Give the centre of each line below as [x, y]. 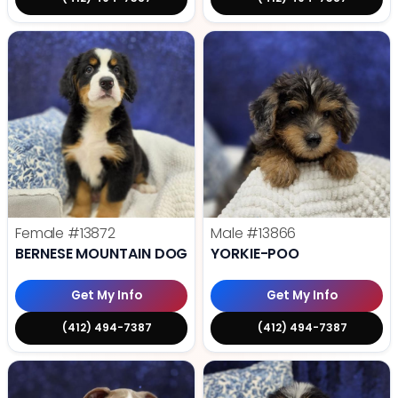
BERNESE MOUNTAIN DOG [102, 253]
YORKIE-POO [255, 253]
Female [41, 233]
